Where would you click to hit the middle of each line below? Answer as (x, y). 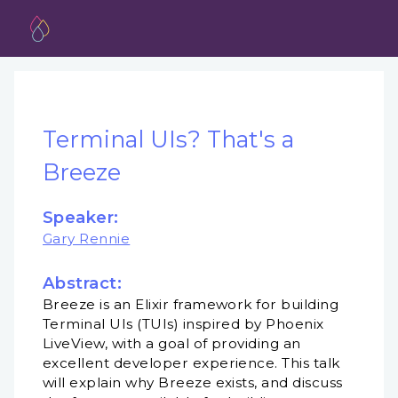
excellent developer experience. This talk (191, 363)
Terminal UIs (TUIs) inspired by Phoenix (183, 324)
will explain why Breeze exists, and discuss (193, 383)
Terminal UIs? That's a (168, 139)
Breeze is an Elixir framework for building (191, 305)
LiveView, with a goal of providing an (172, 344)
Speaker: (81, 218)
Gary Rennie (87, 239)
